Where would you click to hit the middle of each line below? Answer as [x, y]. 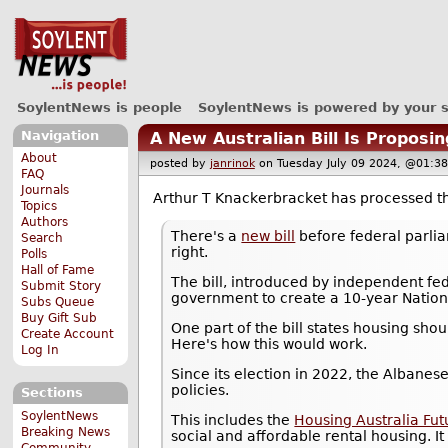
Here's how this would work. [269, 344]
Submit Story [61, 286]
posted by [179, 164]
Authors [45, 222]
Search [42, 238]
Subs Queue [58, 302]
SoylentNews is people [99, 107]
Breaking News [66, 431]
